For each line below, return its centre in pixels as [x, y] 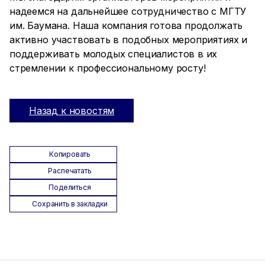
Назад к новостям [72, 111]
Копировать [70, 154]
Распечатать [70, 171]
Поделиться [70, 187]
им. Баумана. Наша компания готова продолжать [126, 25]
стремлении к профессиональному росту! [108, 68]
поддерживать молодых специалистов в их [114, 54]
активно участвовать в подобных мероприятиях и [129, 40]
